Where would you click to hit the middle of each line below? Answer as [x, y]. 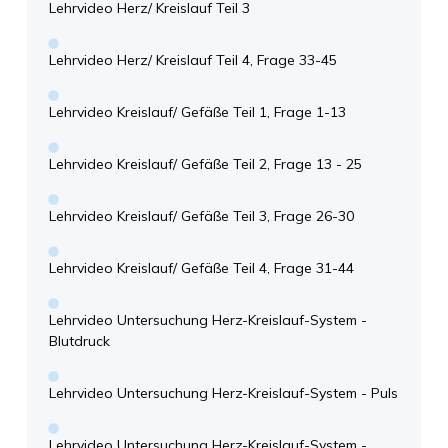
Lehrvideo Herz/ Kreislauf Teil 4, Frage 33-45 [193, 60]
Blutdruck [79, 341]
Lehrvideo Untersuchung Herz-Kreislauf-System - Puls [223, 393]
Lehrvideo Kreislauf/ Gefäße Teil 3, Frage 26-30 [201, 216]
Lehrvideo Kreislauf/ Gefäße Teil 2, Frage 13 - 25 [205, 164]
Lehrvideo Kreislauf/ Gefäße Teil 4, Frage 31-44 [201, 268]
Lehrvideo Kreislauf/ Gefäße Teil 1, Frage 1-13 [197, 112]
